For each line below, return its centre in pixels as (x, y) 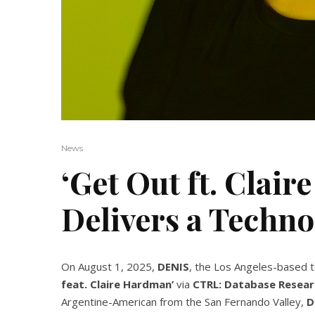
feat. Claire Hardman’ (117, 284)
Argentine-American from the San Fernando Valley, (184, 302)
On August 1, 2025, (109, 266)
